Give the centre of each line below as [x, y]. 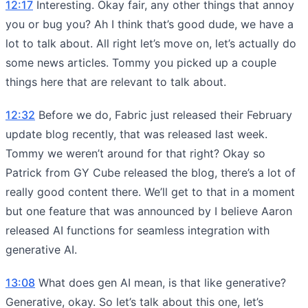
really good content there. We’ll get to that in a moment [150, 191]
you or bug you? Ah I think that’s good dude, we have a [150, 24]
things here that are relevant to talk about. [116, 81]
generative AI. [41, 249]
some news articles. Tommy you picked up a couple [141, 62]
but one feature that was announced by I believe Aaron [149, 211]
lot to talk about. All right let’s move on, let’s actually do [151, 43]
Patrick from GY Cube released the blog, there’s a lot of [151, 172]
